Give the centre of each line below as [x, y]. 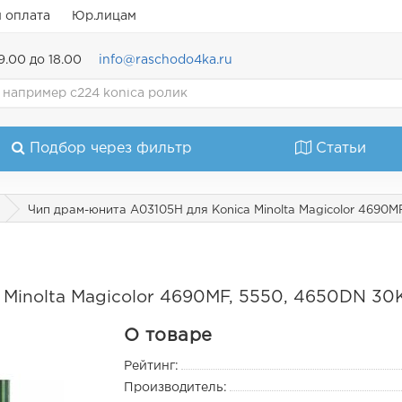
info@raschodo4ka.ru [165, 60]
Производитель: [176, 388]
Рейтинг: [152, 367]
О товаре [168, 336]
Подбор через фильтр [110, 149]
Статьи [341, 149]
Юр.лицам [105, 16]
